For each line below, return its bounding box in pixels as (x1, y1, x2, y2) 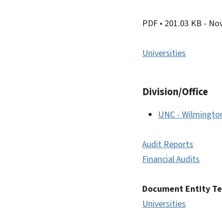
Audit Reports (142, 138, 193, 151)
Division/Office (142, 85, 208, 99)
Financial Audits (142, 153, 200, 166)
